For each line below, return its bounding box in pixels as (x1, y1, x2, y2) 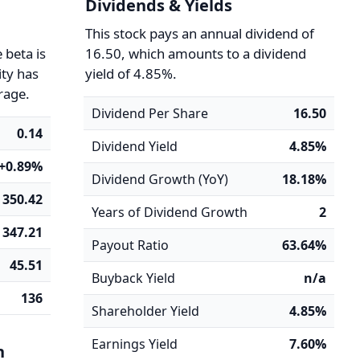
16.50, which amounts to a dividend (84, 44, 306, 63)
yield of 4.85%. (84, 64, 177, 83)
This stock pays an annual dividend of (84, 24, 314, 43)
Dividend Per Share (91, 104, 208, 122)
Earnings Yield (91, 335, 178, 353)
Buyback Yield (91, 269, 175, 287)
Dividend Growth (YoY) (91, 170, 228, 188)
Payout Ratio (91, 236, 169, 254)
